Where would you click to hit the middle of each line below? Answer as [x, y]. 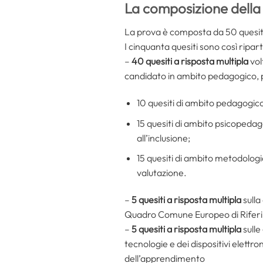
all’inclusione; [163, 138]
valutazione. [161, 173]
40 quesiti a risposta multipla [190, 61]
